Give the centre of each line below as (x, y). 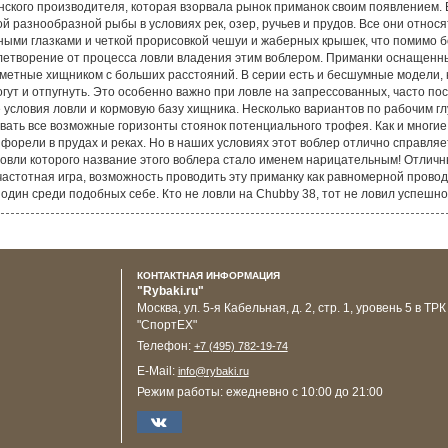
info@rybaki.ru (213, 370)
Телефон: (165, 345)
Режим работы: (181, 391)
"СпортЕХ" (166, 324)
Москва (157, 307)
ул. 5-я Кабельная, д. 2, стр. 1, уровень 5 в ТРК (314, 307)
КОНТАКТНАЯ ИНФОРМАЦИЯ (208, 275)
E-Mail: (157, 370)
